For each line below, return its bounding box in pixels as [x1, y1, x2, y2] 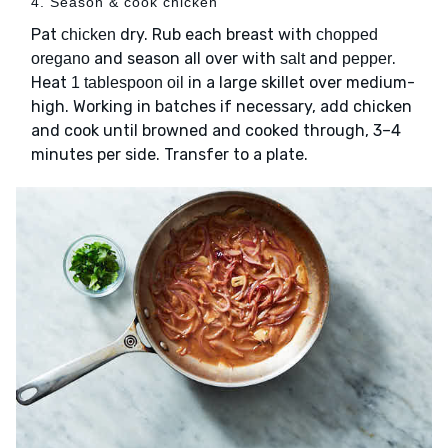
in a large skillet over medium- [184, 73, 415, 93]
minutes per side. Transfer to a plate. [31, 145, 308, 165]
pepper [342, 50, 392, 68]
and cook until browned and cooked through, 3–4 [31, 121, 401, 141]
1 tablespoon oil [71, 74, 184, 92]
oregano [31, 50, 90, 68]
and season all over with [90, 49, 280, 69]
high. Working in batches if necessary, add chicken [31, 97, 412, 117]
